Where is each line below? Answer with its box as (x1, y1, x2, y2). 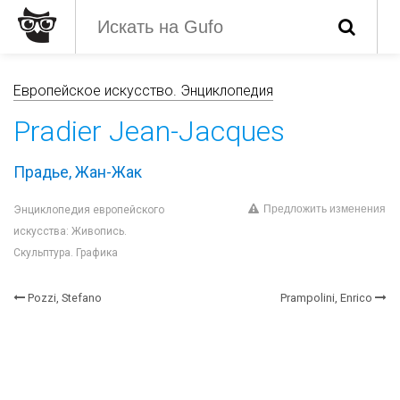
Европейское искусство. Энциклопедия (13, 82, 273, 99)
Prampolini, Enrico (280, 291, 372, 304)
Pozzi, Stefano (28, 291, 102, 304)
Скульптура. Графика (13, 246, 118, 259)
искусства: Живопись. (13, 225, 127, 237)
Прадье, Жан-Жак (13, 163, 142, 181)
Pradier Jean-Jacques (13, 114, 285, 148)
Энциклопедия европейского (13, 204, 164, 216)
